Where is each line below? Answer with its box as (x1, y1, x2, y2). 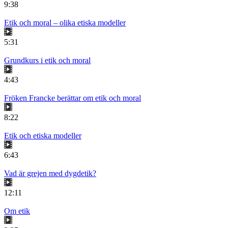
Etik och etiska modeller (4, 131, 81, 140)
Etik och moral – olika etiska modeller (4, 18, 126, 27)
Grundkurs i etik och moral (4, 56, 91, 65)
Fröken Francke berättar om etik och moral (4, 94, 141, 103)
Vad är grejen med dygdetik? (4, 169, 96, 178)
